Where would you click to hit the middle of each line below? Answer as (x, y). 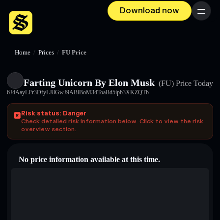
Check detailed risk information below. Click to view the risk (112, 121)
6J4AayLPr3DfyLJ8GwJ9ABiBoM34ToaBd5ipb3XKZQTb (78, 92)
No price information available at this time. (89, 159)
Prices (46, 53)
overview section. (49, 129)
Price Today (193, 83)
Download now (150, 11)
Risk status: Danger (54, 113)
